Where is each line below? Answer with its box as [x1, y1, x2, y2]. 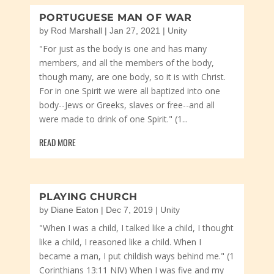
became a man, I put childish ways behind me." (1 [39, 250, 234, 262]
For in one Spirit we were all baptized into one [39, 85, 220, 97]
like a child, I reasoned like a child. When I [39, 236, 201, 248]
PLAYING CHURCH [39, 191, 138, 202]
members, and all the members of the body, [39, 57, 214, 68]
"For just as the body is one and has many [39, 43, 207, 54]
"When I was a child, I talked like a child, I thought [39, 222, 234, 234]
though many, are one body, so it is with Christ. [39, 71, 226, 83]
